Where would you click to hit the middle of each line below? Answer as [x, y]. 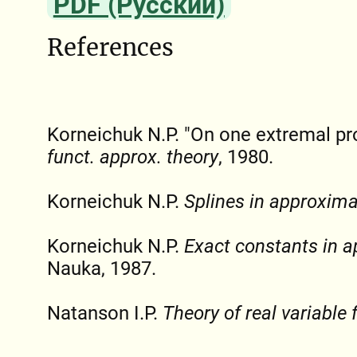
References [110, 48]
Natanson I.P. [104, 313]
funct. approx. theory [132, 157]
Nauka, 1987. [101, 268]
